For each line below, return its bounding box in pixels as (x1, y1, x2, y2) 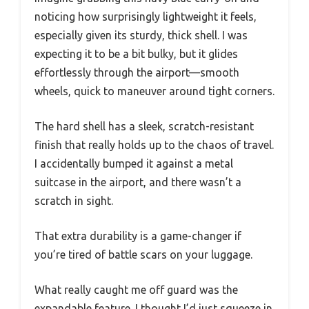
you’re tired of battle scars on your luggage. (34, 248, 252, 261)
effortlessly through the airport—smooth (34, 66, 239, 79)
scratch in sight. (34, 195, 113, 208)
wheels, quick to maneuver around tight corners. (34, 85, 275, 98)
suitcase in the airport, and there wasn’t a (34, 176, 241, 189)
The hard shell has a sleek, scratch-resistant (34, 120, 254, 133)
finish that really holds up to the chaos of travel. (34, 139, 274, 152)
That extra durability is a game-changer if (34, 230, 241, 243)
